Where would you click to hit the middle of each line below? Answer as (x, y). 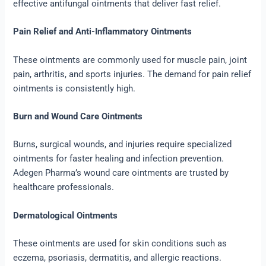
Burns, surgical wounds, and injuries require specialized (123, 145)
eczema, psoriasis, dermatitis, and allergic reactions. (118, 258)
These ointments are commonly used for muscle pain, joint (130, 60)
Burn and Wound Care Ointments (78, 117)
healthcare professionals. (64, 187)
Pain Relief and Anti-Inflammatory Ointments (103, 32)
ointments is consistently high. (75, 88)
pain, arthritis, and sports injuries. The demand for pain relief (132, 74)
